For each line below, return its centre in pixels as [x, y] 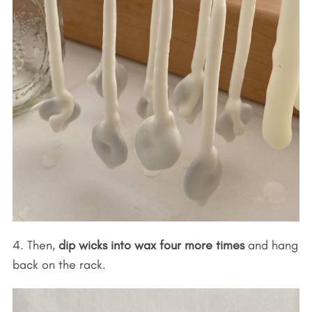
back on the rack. [59, 264]
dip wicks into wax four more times [151, 245]
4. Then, [35, 245]
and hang [271, 245]
